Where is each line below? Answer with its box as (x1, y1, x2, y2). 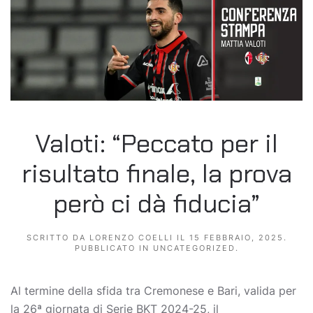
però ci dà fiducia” (53, 187, 260, 221)
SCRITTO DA (26, 233, 89, 243)
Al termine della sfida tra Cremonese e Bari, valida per (10, 284, 296, 298)
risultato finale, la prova (21, 157, 292, 191)
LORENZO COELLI (89, 233, 173, 243)
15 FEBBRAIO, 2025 (189, 233, 284, 243)
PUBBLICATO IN (74, 243, 153, 254)
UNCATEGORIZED (152, 243, 235, 254)
